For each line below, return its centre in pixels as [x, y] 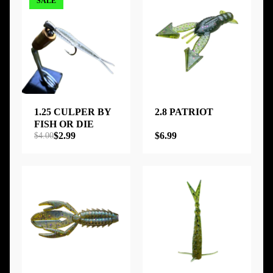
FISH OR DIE [64, 124]
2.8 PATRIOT [184, 112]
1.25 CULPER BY [73, 112]
